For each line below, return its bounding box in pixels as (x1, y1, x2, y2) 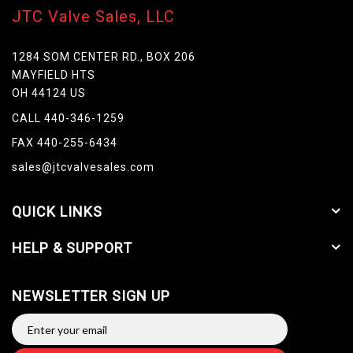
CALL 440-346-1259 (12, 112, 124, 124)
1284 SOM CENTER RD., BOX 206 (12, 50, 195, 63)
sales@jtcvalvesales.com (12, 161, 154, 173)
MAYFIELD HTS (12, 69, 95, 81)
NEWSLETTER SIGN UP (12, 288, 170, 304)
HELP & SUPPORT (12, 240, 132, 256)
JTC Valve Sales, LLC (12, 7, 175, 26)
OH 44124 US (12, 87, 86, 99)
